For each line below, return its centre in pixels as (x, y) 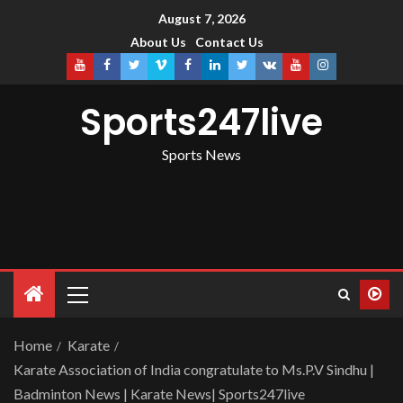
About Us (158, 42)
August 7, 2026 (201, 19)
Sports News (201, 155)
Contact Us (229, 42)
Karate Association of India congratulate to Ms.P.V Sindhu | (194, 370)
